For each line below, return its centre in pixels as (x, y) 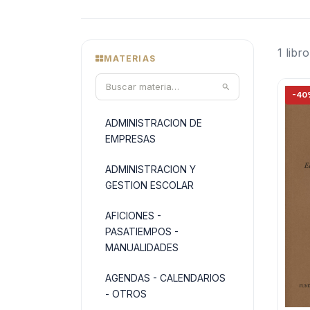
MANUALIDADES (142, 247)
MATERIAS (130, 58)
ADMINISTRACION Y (151, 169)
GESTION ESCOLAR (149, 185)
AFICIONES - (133, 216)
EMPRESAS (130, 139)
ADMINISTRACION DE (154, 123)
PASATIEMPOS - (142, 231)
